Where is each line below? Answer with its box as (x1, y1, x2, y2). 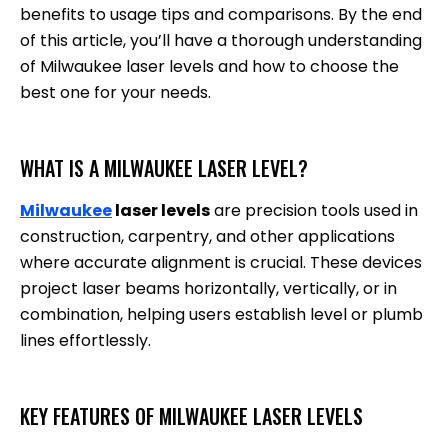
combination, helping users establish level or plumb (20, 302, 423, 326)
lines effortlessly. (20, 328, 151, 352)
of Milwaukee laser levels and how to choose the (20, 54, 399, 78)
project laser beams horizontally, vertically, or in (20, 276, 397, 300)
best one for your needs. (20, 80, 211, 104)
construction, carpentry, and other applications (20, 224, 395, 248)
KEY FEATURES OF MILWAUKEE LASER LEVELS (20, 400, 363, 431)
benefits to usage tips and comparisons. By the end (20, 2, 422, 26)
